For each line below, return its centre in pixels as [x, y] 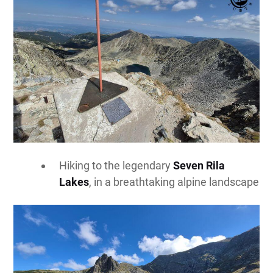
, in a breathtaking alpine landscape [174, 182]
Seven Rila [199, 165]
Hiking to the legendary [116, 165]
